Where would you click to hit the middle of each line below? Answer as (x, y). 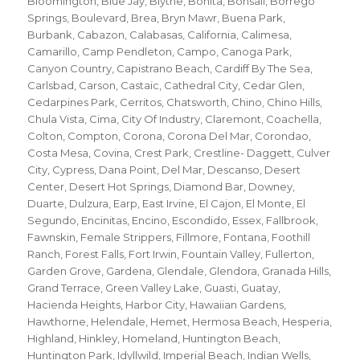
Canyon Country (70, 68)
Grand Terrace (64, 288)
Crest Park (162, 153)
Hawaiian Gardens (237, 305)
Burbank (50, 35)
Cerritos (141, 102)
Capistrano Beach (164, 68)
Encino (150, 220)
